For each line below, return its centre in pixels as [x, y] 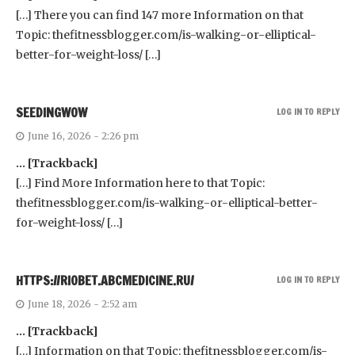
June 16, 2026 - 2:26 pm [83, 136]
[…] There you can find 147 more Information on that [160, 15]
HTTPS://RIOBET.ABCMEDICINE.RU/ [105, 281]
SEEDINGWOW [52, 113]
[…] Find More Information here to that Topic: [140, 183]
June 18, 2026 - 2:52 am [82, 304]
